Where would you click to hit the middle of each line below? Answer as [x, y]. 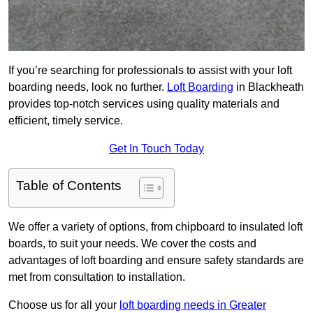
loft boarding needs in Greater [193, 305]
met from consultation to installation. [97, 277]
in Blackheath [269, 87]
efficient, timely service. [66, 121]
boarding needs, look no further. [88, 87]
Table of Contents [69, 186]
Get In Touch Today [156, 149]
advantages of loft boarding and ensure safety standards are [156, 261]
